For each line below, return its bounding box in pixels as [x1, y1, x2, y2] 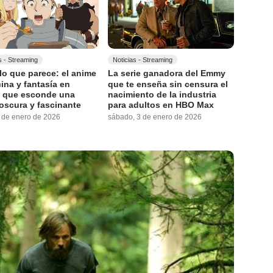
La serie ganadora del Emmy [108, 68, 226, 79]
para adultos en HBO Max [108, 100, 214, 110]
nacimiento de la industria [108, 90, 217, 100]
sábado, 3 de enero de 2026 [108, 113, 202, 122]
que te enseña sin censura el [108, 79, 229, 89]
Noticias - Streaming [113, 56, 173, 64]
